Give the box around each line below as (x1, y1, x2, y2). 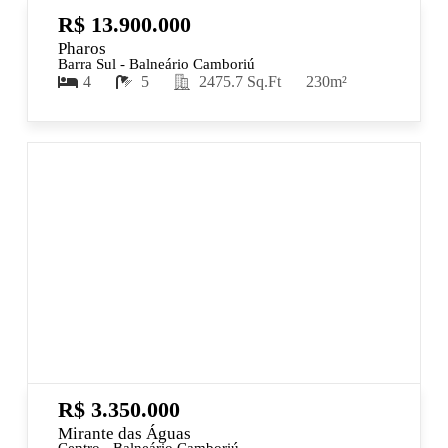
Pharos (57, 39, 106, 59)
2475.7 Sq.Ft (198, 72, 281, 90)
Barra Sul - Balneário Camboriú (57, 55, 255, 72)
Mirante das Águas (57, 423, 191, 443)
